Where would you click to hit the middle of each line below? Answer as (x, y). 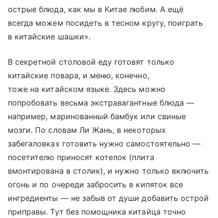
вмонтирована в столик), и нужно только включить (109, 171)
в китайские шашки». (49, 36)
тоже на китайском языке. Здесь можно (87, 89)
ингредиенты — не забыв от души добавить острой (109, 198)
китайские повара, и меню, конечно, (79, 75)
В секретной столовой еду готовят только (91, 62)
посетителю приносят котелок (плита (81, 157)
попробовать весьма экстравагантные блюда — (101, 102)
